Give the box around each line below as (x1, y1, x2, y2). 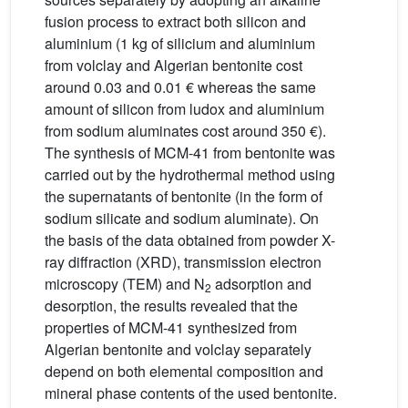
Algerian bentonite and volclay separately (45, 339, 311, 360)
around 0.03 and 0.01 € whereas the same (45, 76, 316, 97)
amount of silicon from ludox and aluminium (45, 98, 324, 119)
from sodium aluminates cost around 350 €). (45, 120, 326, 141)
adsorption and (211, 273, 311, 294)
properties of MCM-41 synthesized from (45, 317, 297, 338)
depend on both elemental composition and (45, 361, 323, 382)
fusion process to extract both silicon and (45, 11, 306, 32)
